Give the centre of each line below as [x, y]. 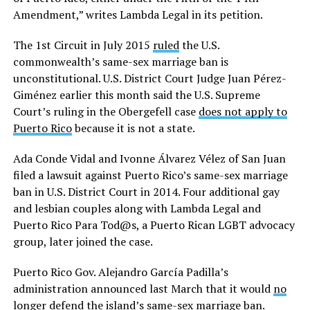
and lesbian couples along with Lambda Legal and [137, 208]
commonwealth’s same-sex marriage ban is [120, 61]
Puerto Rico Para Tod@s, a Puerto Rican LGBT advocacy [154, 225]
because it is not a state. [133, 128]
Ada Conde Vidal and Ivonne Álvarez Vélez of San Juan [149, 158]
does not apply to [243, 111]
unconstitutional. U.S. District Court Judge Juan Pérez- [149, 78]
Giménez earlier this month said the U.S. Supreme [136, 94]
